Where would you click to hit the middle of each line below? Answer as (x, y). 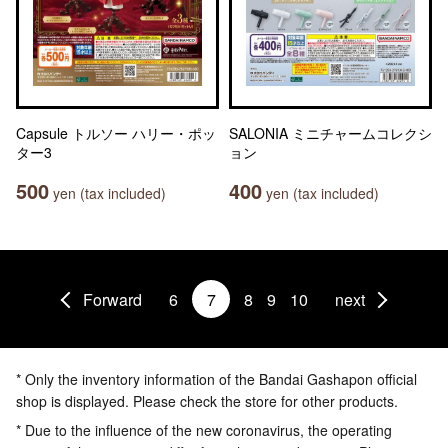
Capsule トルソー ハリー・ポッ (116, 133)
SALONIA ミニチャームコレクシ (330, 133)
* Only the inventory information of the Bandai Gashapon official (216, 379)
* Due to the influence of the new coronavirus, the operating (204, 430)
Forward (112, 299)
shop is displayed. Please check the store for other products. (207, 401)
